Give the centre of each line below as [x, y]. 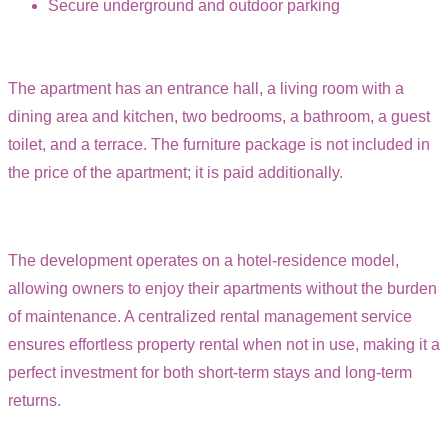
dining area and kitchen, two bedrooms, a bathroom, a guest [219, 116]
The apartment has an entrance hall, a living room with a [206, 88]
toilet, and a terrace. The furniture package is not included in [219, 144]
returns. [34, 400]
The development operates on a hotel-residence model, [203, 260]
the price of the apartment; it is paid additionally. [175, 172]
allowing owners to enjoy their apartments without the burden [222, 288]
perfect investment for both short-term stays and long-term [210, 372]
